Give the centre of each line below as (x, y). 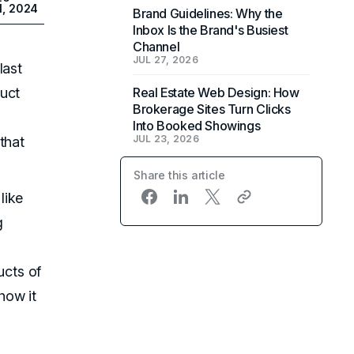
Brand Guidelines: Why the (208, 13)
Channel (156, 47)
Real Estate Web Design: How (216, 92)
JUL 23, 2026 (166, 139)
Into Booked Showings (197, 126)
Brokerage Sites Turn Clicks (212, 109)
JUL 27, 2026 (166, 60)
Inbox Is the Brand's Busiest (211, 30)
